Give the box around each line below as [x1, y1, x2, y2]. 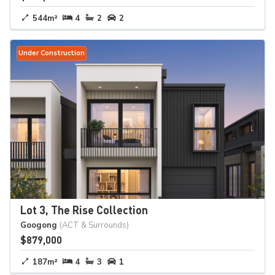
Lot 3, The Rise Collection [20, 202, 148, 217]
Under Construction [18, 48, 85, 58]
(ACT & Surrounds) [60, 219, 129, 231]
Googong [20, 219, 57, 231]
